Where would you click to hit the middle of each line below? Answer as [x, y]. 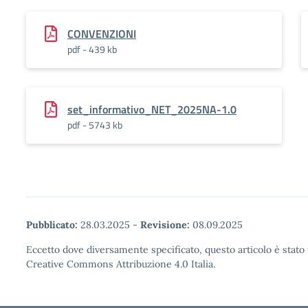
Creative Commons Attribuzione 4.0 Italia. [121, 264]
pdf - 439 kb [92, 49]
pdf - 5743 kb [95, 125]
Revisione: [165, 225]
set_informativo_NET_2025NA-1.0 [152, 109]
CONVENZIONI [102, 34]
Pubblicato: [52, 225]
